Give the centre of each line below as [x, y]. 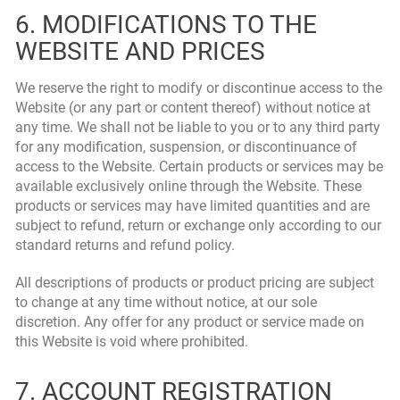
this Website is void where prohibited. [132, 342]
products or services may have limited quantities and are [192, 206]
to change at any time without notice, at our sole [166, 302]
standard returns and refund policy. [125, 245]
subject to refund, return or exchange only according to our [198, 225]
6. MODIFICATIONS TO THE [166, 25]
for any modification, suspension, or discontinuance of [186, 147]
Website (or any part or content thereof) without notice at [193, 108]
